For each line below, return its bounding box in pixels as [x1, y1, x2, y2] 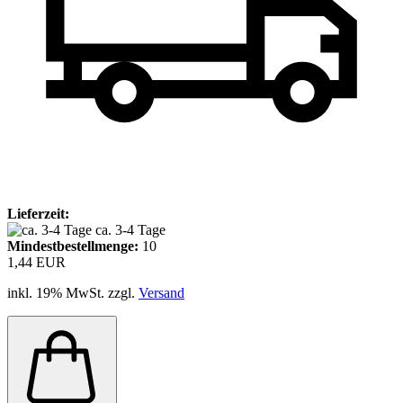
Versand [139, 284, 184, 300]
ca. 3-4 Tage [95, 221, 166, 237]
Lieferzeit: [7, 205, 69, 221]
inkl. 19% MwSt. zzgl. [7, 284, 139, 300]
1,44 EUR [7, 254, 66, 270]
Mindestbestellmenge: [7, 237, 142, 254]
